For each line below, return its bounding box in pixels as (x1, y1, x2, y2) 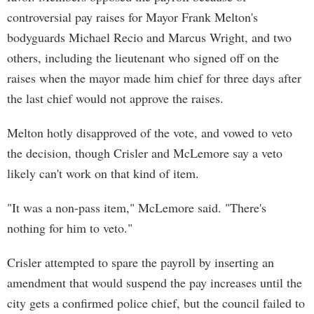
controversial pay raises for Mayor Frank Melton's (7, 8, 258, 25)
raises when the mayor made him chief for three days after (7, 69, 301, 86)
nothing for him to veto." (7, 219, 132, 236)
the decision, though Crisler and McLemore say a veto (7, 144, 282, 161)
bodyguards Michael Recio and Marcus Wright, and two (7, 29, 292, 46)
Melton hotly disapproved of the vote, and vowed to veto (7, 124, 292, 141)
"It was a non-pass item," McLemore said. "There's (7, 199, 266, 216)
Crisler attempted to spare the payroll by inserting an (7, 254, 274, 271)
